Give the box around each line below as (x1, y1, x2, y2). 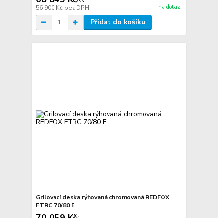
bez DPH (64, 4, 89, 12)
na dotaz (158, 3, 180, 11)
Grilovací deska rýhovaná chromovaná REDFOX (36, 193, 169, 201)
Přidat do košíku (90, 18, 145, 27)
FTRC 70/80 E (36, 201, 74, 209)
